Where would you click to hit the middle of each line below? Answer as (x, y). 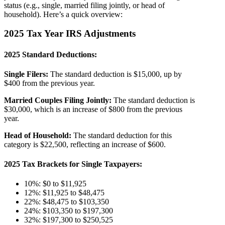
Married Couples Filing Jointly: (58, 100)
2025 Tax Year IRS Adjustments (70, 34)
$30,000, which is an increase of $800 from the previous (93, 109)
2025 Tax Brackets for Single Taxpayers (72, 164)
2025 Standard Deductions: (50, 54)
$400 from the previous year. (49, 83)
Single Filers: (26, 74)
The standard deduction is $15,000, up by (115, 74)
